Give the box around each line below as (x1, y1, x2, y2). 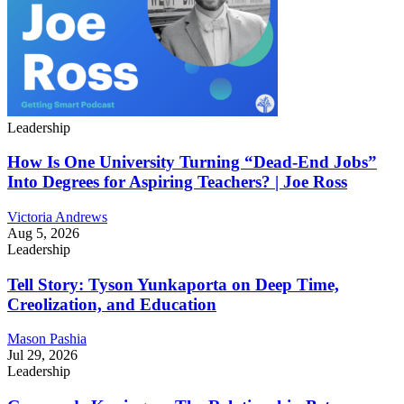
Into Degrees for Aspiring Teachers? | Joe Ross (7, 172, 347, 192)
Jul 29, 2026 (7, 347, 78, 363)
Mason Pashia (7, 331, 87, 347)
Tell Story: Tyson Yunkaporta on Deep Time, (7, 274, 339, 294)
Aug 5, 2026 (7, 225, 79, 241)
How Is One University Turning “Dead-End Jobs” (7, 152, 377, 172)
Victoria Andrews (7, 208, 107, 225)
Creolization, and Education (7, 294, 216, 314)
